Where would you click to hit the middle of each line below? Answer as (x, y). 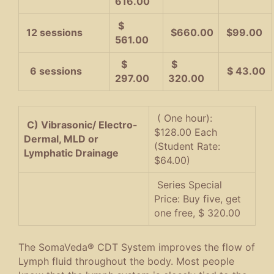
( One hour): (183, 118)
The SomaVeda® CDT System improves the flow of (137, 247)
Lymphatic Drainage (71, 153)
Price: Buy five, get (198, 198)
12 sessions (53, 32)
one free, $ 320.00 (197, 213)
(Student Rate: (187, 146)
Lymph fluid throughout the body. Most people (126, 261)
